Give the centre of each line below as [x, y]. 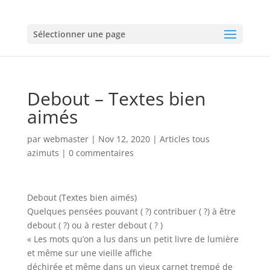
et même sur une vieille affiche [89, 253]
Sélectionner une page [79, 34]
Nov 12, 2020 [124, 139]
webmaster [66, 139]
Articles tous [184, 139]
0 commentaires [101, 153]
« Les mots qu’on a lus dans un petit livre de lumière [133, 239]
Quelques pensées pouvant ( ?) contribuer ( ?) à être [131, 211]
